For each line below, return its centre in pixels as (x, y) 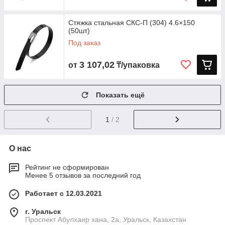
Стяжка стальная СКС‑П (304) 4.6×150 (132, 23)
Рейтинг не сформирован (67, 167)
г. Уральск (43, 211)
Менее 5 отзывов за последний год (83, 175)
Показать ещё (120, 95)
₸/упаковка (137, 65)
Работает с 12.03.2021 (64, 193)
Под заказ (84, 43)
